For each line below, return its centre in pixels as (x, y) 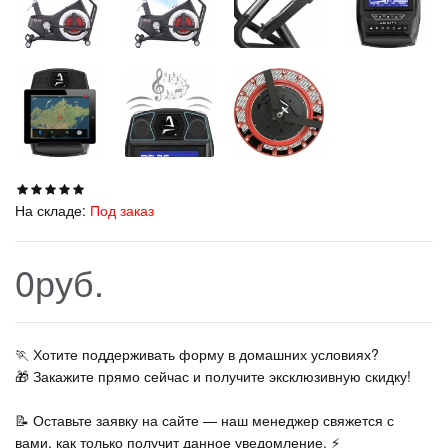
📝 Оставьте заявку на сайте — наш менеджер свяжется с (204, 420)
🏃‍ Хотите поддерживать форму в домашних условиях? (197, 354)
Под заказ (122, 210)
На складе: (50, 210)
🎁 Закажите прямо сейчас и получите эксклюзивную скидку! (213, 376)
